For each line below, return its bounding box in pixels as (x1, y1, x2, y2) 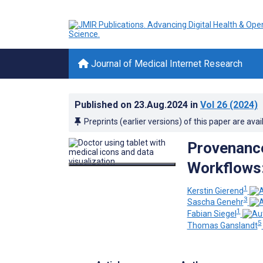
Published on (75, 99, 134, 110)
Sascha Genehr (187, 197, 244, 207)
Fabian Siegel (187, 208, 237, 218)
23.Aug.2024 (134, 99, 190, 110)
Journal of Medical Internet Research (89, 58, 242, 69)
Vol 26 (200, 99, 227, 110)
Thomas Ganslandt (187, 220, 258, 230)
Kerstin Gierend (187, 186, 244, 195)
